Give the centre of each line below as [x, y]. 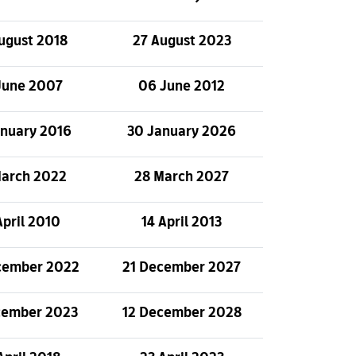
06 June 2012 [182, 85]
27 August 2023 [182, 40]
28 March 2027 [182, 176]
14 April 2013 [182, 221]
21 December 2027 [182, 267]
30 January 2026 [182, 131]
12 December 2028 [182, 312]
